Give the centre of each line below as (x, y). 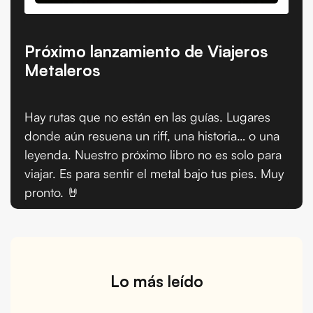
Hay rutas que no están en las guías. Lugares (147, 117)
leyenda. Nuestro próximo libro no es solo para (153, 155)
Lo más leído (156, 281)
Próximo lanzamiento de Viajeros (146, 52)
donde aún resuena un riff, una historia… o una (152, 136)
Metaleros (63, 71)
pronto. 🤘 (52, 192)
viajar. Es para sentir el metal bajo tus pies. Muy (154, 174)
